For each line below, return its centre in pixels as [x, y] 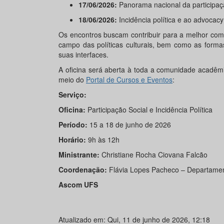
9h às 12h [103, 139]
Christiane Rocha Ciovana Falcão [154, 154]
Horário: [72, 139]
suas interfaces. [83, 54]
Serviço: [72, 94]
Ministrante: [80, 154]
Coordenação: [83, 169]
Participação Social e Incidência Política [149, 109]
